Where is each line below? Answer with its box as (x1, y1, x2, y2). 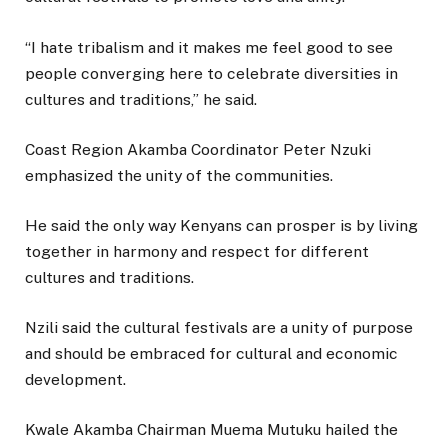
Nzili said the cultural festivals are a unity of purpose (25, 318, 413, 338)
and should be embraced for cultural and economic (25, 344, 398, 364)
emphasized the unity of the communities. (25, 165, 333, 185)
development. (25, 370, 126, 390)
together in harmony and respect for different (25, 241, 369, 261)
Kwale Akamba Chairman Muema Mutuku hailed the (25, 420, 398, 440)
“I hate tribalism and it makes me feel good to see (25, 37, 393, 57)
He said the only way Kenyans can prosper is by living (25, 215, 418, 235)
